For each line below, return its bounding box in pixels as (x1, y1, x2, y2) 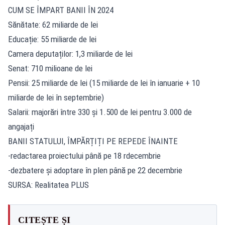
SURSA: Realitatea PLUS (8, 179, 89, 190)
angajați (8, 121, 34, 132)
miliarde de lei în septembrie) (8, 92, 104, 102)
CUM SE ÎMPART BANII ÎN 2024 (8, 5, 114, 15)
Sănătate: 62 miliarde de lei (8, 19, 98, 30)
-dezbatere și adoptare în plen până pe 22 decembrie (8, 165, 182, 175)
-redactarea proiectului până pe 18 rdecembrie (8, 150, 161, 161)
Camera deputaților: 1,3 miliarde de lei (8, 48, 133, 59)
